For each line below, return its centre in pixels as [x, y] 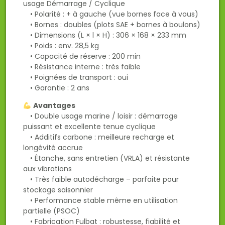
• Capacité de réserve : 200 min [82, 57]
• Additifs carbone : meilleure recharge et [99, 137]
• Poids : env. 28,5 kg [61, 46]
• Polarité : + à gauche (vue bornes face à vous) [111, 14]
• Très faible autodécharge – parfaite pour [101, 180]
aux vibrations [47, 169]
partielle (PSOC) [51, 211]
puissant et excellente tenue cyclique [89, 127]
